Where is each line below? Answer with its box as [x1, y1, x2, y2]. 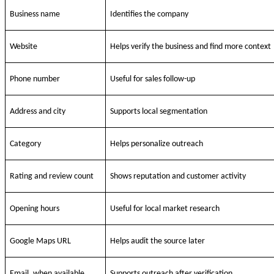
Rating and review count [10, 172, 94, 182]
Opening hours [10, 204, 60, 214]
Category [10, 139, 42, 149]
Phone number [10, 75, 61, 84]
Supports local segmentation [110, 107, 208, 117]
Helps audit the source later [110, 237, 206, 246]
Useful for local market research [110, 204, 220, 214]
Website [10, 42, 38, 52]
